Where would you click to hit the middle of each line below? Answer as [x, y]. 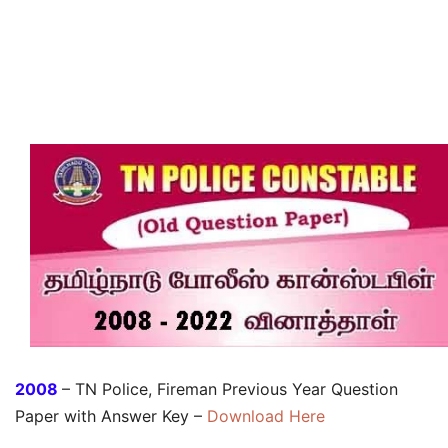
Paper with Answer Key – [111, 416]
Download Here [266, 416]
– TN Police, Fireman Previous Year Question [230, 389]
